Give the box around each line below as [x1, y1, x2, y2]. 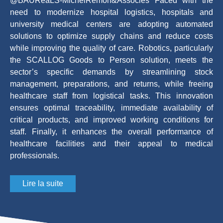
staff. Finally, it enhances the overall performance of [10, 127, 213, 136]
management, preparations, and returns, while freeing [10, 79, 213, 88]
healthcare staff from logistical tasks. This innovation [10, 91, 213, 100]
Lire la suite [22, 179, 63, 188]
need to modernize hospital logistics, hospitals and [10, 7, 213, 16]
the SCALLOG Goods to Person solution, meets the [10, 55, 213, 64]
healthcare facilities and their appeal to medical [10, 139, 213, 148]
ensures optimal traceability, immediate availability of [10, 103, 213, 112]
